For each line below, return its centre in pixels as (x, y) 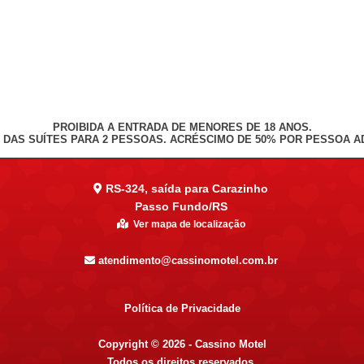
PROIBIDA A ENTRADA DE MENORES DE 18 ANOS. (182, 127)
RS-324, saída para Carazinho (185, 188)
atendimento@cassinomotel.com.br (186, 260)
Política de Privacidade (182, 308)
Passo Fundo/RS (181, 206)
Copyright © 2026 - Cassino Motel (182, 344)
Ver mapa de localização (186, 224)
